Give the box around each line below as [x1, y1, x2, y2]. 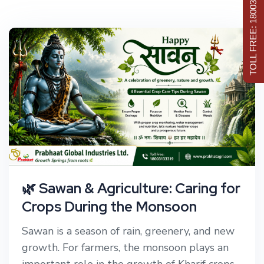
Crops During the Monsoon [22, 197, 197, 216]
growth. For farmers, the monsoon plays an [22, 240, 229, 255]
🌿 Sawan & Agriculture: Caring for [22, 179, 240, 198]
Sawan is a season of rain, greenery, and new [22, 224, 235, 239]
